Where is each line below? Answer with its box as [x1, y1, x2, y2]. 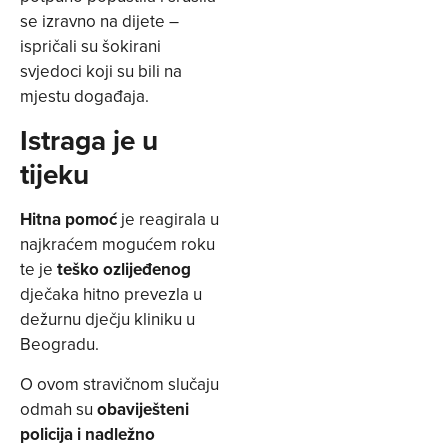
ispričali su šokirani [20, 34, 161, 59]
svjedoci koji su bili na [20, 59, 182, 84]
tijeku [20, 154, 89, 195]
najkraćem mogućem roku [20, 232, 215, 257]
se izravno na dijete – [20, 9, 179, 34]
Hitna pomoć [20, 207, 121, 232]
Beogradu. [20, 332, 99, 357]
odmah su [20, 396, 97, 421]
